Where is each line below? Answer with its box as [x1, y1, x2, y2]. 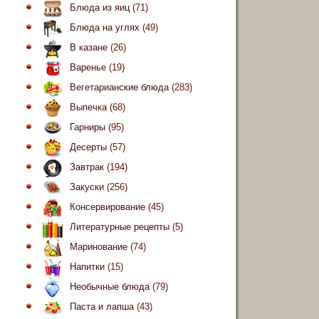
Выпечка [70, 102, 107, 113]
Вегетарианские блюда [70, 82, 169, 93]
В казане [70, 42, 108, 53]
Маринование [70, 241, 127, 253]
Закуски [70, 182, 104, 193]
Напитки [70, 261, 105, 273]
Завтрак [70, 162, 104, 173]
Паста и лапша [70, 301, 134, 313]
